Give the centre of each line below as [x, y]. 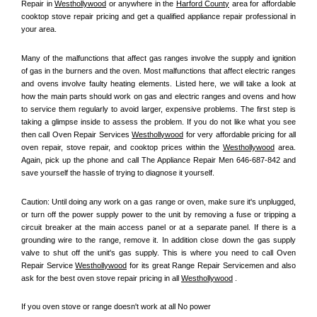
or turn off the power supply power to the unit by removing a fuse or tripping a [158, 214]
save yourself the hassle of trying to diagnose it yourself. [118, 173]
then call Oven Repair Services [77, 135]
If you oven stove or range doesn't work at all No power [116, 307]
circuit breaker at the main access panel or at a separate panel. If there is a [158, 227]
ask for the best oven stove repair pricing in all [101, 278]
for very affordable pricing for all [240, 135]
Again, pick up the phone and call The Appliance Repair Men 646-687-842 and [158, 160]
